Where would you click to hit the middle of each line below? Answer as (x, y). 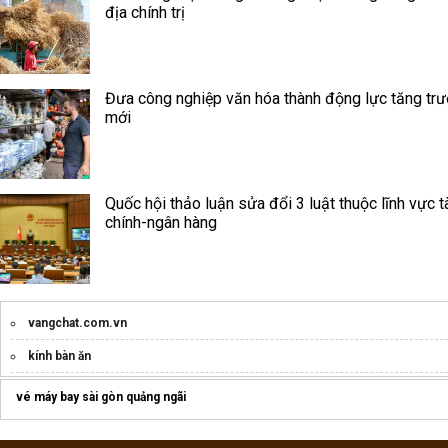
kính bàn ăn (59, 355)
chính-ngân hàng (161, 222)
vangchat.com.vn (77, 322)
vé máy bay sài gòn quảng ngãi (101, 396)
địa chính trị (145, 12)
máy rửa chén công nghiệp (102, 388)
